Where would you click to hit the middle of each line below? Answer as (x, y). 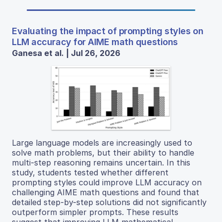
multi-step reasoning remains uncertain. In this (101, 162)
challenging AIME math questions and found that (106, 192)
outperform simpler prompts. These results (95, 212)
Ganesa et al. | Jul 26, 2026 (66, 53)
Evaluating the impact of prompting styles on (108, 31)
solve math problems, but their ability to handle (103, 152)
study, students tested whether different (90, 172)
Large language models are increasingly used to (102, 142)
